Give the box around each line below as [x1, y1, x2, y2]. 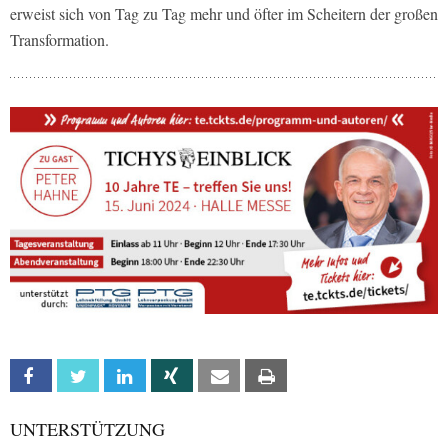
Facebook [50, 368, 109, 386]
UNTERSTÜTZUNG [10, 417, 165, 442]
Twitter [97, 368, 142, 386]
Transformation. [10, 29, 109, 51]
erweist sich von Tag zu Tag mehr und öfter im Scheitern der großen [10, 3, 438, 25]
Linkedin [144, 368, 190, 386]
